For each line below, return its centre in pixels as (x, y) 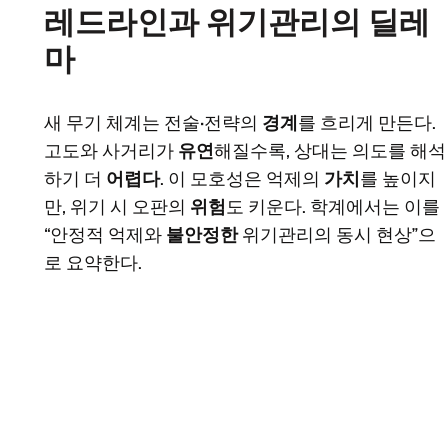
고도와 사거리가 (111, 151)
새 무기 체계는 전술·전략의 (153, 123)
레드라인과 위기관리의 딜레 (237, 22)
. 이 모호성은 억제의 (242, 179)
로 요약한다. (93, 263)
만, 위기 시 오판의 (117, 207)
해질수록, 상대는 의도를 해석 (330, 151)
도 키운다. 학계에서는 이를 (333, 207)
